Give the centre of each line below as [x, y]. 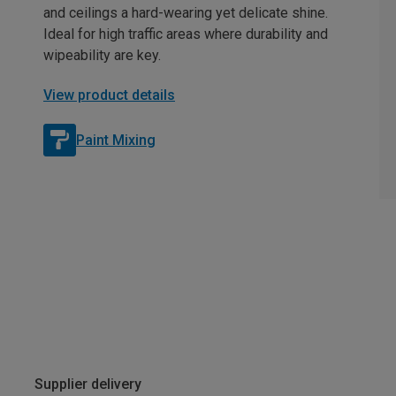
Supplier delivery [88, 384]
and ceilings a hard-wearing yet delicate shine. [186, 13]
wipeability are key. [102, 55]
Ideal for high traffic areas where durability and [186, 34]
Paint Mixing [116, 140]
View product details [109, 95]
